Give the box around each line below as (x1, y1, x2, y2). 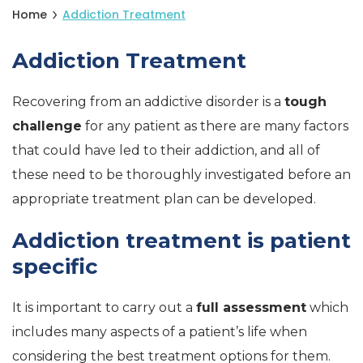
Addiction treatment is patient (12, 228, 351, 254)
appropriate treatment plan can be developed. (12, 191, 316, 207)
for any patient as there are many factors (82, 118, 348, 134)
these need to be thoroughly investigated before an (12, 167, 351, 182)
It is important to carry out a (12, 300, 196, 315)
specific (12, 254, 98, 280)
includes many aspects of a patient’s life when (12, 324, 307, 340)
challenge (12, 118, 82, 134)
